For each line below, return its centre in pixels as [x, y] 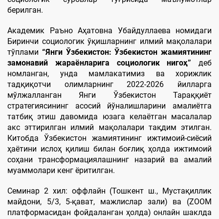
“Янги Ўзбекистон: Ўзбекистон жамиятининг [127, 52]
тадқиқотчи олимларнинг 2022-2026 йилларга [109, 84]
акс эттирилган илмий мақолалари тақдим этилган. [109, 127]
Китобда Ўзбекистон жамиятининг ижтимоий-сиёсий [109, 138]
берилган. [25, 10]
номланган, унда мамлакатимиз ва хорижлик [109, 74]
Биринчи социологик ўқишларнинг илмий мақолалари [109, 41]
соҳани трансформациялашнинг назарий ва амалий [109, 160]
